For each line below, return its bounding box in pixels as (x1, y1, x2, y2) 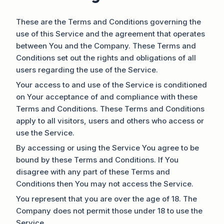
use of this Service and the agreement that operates (16, 28, 205, 38)
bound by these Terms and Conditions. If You (16, 154, 178, 164)
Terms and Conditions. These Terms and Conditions (16, 103, 204, 113)
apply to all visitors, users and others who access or (16, 115, 204, 125)
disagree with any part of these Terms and (16, 166, 170, 176)
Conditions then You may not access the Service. (16, 178, 193, 188)
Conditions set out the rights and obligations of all (16, 52, 196, 62)
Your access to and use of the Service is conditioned (16, 79, 207, 89)
